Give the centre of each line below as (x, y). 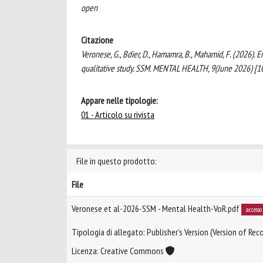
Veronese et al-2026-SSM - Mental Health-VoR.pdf (156, 208)
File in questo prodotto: (117, 161)
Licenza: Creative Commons (119, 251)
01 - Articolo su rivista (118, 114)
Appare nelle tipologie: (119, 100)
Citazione (97, 40)
